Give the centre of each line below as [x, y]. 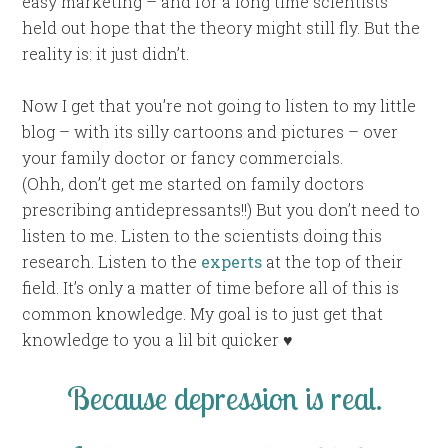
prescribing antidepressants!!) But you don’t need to [221, 210]
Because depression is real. [224, 398]
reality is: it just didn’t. [106, 54]
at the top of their [333, 262]
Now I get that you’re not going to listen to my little [219, 106]
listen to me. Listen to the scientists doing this [202, 236]
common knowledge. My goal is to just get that [203, 314]
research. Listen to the [112, 262]
